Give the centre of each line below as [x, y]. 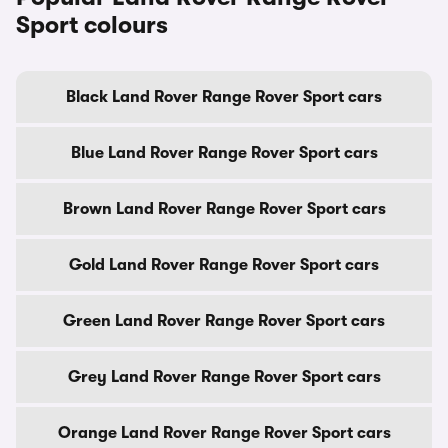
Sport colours [92, 25]
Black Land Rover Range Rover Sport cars [224, 97]
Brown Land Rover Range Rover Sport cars [224, 209]
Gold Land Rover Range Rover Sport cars [224, 265]
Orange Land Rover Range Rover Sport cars [224, 433]
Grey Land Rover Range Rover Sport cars [224, 377]
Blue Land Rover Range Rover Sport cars [224, 153]
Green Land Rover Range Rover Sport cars [224, 321]
